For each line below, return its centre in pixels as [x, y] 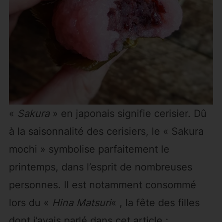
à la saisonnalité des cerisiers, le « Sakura [106, 132]
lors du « [30, 203]
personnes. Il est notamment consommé [102, 185]
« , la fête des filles [155, 203]
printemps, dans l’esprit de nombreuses [100, 167]
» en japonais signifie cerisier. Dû [128, 114]
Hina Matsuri [81, 203]
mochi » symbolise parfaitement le [89, 149]
